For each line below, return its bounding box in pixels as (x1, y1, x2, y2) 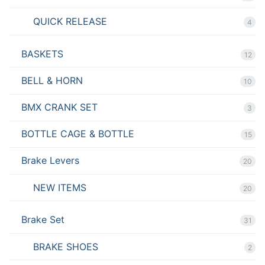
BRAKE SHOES (33, 240, 98, 253)
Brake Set (21, 214, 64, 226)
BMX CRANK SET (21, 101, 98, 114)
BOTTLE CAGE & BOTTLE (21, 128, 134, 140)
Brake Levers (21, 154, 79, 167)
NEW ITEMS (33, 181, 86, 193)
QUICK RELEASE (33, 15, 107, 27)
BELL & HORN (21, 74, 83, 86)
